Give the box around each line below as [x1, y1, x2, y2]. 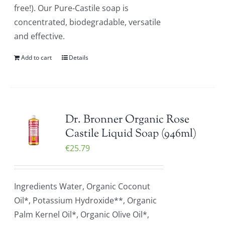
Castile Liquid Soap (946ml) [65, 126, 197, 142]
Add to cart [21, 53, 52, 62]
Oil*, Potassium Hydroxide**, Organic [14, 195, 157, 206]
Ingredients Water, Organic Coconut [14, 181, 151, 192]
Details [69, 53, 89, 62]
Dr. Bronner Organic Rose [65, 112, 190, 128]
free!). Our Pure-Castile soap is [14, 3, 129, 14]
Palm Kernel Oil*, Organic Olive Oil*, [14, 209, 150, 220]
